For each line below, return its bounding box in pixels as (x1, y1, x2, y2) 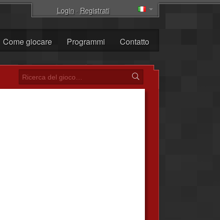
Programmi (67, 36, 105, 47)
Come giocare (3, 36, 52, 47)
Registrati (80, 5, 110, 15)
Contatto (120, 36, 149, 47)
